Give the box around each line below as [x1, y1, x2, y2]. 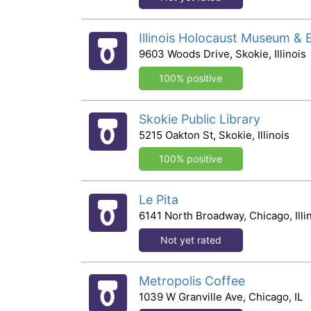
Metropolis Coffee [138, 273, 245, 288]
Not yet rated [160, 233, 221, 246]
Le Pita [138, 192, 178, 207]
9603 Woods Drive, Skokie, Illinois [138, 47, 306, 60]
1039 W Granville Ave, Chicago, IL [138, 289, 303, 303]
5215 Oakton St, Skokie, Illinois [138, 128, 289, 142]
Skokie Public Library [138, 111, 260, 126]
